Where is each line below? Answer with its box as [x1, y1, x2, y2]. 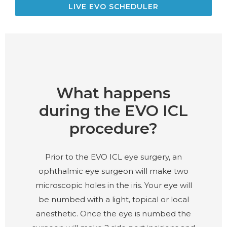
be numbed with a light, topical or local [38, 194, 189, 204]
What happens [56, 83, 171, 102]
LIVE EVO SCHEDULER [68, 2, 159, 11]
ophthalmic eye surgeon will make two [39, 166, 188, 176]
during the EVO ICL [39, 101, 188, 120]
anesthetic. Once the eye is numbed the [36, 208, 191, 218]
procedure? [69, 119, 158, 138]
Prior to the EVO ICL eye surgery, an [45, 152, 182, 162]
